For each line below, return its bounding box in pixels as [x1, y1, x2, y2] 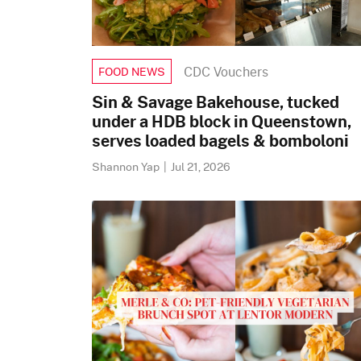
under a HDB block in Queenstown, [92, 109, 351, 133]
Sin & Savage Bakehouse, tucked [92, 89, 339, 114]
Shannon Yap [92, 158, 162, 175]
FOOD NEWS [98, 63, 165, 80]
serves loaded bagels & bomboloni [92, 128, 349, 152]
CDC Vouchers [184, 62, 268, 81]
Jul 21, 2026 [171, 158, 230, 175]
